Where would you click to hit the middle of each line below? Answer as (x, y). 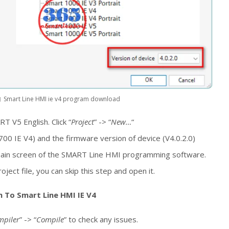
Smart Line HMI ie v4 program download (62, 99)
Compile (50, 219)
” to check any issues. (101, 219)
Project (83, 121)
